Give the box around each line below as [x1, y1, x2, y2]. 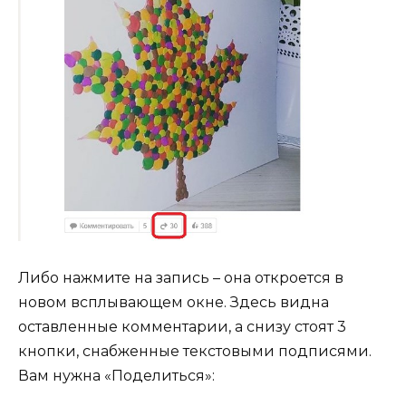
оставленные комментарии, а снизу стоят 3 [18, 318, 346, 336]
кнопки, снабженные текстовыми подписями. [18, 343, 372, 361]
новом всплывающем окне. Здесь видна [18, 294, 329, 312]
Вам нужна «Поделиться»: [18, 367, 215, 385]
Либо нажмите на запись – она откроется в [18, 269, 343, 287]
